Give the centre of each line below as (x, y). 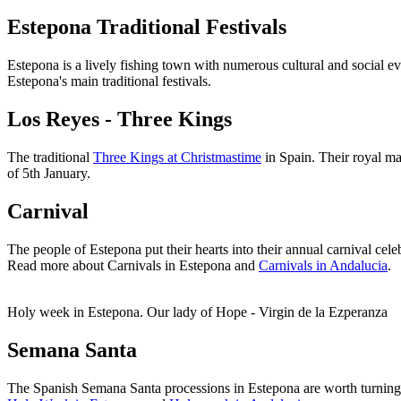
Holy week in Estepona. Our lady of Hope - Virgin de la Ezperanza (197, 311)
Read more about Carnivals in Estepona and (133, 265)
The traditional (50, 158)
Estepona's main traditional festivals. (109, 81)
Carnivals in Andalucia (323, 265)
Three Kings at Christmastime (177, 158)
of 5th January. (49, 174)
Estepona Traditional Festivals (147, 27)
